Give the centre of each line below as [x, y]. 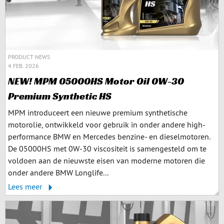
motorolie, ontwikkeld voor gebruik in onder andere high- [107, 124]
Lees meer [26, 186]
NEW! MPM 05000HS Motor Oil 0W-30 [96, 81]
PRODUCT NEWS [29, 57]
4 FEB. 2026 [23, 66]
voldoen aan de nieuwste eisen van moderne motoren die [106, 160]
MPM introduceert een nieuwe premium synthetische [98, 112]
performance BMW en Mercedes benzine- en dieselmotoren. [109, 136]
